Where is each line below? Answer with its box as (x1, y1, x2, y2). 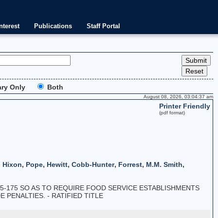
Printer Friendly (159, 102, 210, 110)
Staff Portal (86, 23, 120, 30)
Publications (34, 23, 72, 30)
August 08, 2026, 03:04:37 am (143, 94, 213, 99)
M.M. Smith (145, 161, 182, 168)
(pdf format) (159, 110, 185, 115)
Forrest (118, 161, 142, 168)
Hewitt (46, 161, 68, 168)
